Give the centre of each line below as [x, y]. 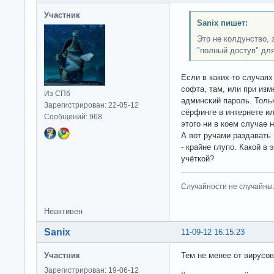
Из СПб [57, 93]
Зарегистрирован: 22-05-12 [91, 105]
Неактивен [63, 212]
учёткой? [198, 159]
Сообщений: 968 [73, 117]
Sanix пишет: [222, 23]
